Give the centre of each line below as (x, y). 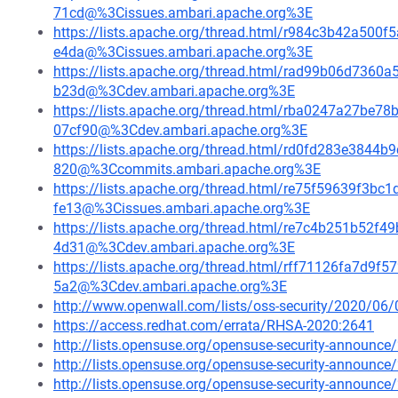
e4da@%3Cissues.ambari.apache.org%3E (183, 52)
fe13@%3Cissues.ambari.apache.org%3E (182, 208)
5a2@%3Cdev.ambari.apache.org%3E (170, 287)
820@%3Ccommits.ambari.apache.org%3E (187, 169)
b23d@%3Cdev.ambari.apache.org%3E (174, 91)
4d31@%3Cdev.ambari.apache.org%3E (174, 247)
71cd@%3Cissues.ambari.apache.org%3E (183, 13)
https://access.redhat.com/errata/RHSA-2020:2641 (214, 326)
